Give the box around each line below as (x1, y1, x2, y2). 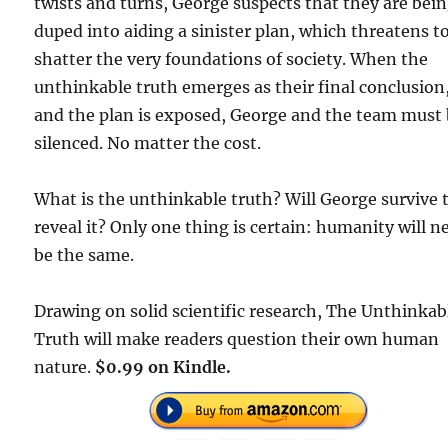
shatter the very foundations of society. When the (34, 49, 429, 69)
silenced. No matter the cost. (34, 133, 262, 153)
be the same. (34, 245, 135, 265)
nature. (34, 357, 96, 377)
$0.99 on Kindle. (95, 357, 232, 377)
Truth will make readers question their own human (34, 329, 440, 349)
